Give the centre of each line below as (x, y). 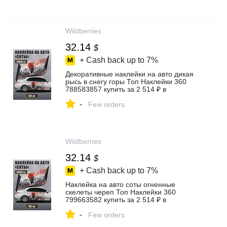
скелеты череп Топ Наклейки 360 (121, 192)
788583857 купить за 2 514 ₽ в (116, 89)
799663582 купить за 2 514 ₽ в (116, 200)
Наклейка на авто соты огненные (120, 184)
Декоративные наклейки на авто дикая (129, 74)
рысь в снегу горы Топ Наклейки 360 (126, 82)
